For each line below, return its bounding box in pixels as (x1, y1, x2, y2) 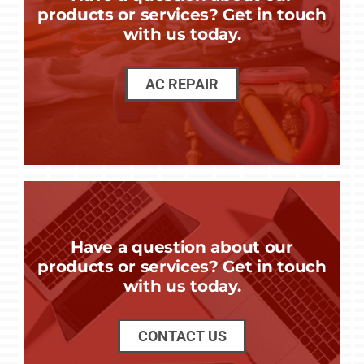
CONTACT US (137, 327, 227, 345)
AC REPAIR (145, 76, 219, 93)
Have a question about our (71, 236, 293, 258)
